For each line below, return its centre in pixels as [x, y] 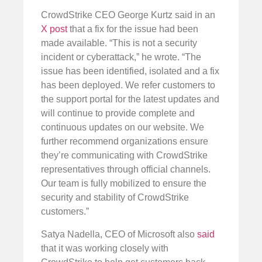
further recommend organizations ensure [125, 142]
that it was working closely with [105, 248]
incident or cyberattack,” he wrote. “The [121, 57]
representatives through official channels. [126, 170]
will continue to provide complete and [118, 113]
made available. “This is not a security [119, 43]
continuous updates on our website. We [123, 127]
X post [54, 29]
